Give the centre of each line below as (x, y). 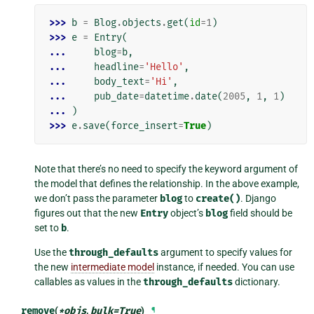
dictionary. (257, 282)
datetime (167, 97)
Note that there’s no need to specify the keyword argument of (166, 169)
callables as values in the (89, 282)
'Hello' (164, 67)
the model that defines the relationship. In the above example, (167, 184)
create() (218, 199)
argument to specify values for (226, 253)
